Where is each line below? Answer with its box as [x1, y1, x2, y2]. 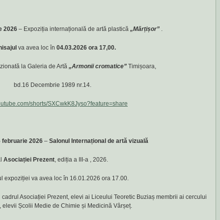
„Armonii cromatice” [69, 63, 128, 70]
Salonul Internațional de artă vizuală [49, 137, 148, 144]
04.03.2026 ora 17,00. [56, 44, 116, 51]
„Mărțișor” [130, 26, 160, 32]
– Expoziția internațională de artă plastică [18, 26, 130, 32]
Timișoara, [128, 63, 156, 70]
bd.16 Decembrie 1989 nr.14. [13, 82, 91, 88]
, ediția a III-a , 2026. [54, 156, 108, 163]
